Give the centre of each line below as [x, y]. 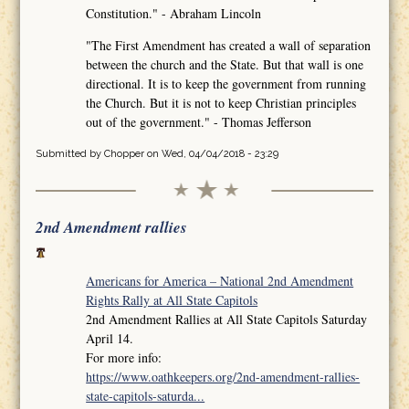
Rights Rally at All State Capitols [172, 299]
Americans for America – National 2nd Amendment [220, 280]
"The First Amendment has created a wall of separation [229, 45]
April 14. [110, 338]
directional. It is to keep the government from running [226, 83]
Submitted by [69, 153]
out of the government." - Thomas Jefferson [199, 121]
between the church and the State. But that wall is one [225, 64]
